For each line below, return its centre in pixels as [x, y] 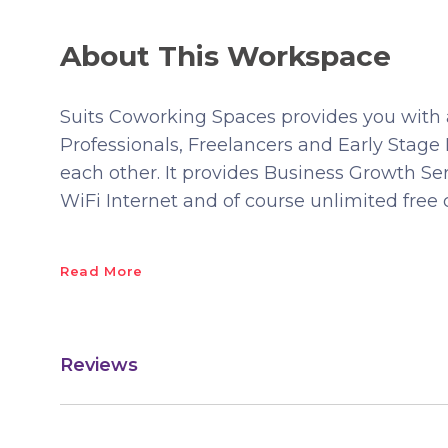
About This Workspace [225, 56]
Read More [101, 271]
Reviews [99, 364]
